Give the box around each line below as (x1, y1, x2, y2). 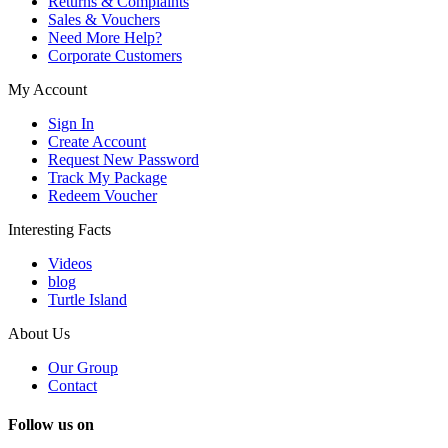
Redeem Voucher (48, 187, 157, 205)
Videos (48, 255, 92, 273)
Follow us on (8, 416, 94, 434)
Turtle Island (48, 291, 127, 309)
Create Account (48, 133, 146, 151)
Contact (48, 377, 97, 395)
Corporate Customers (48, 47, 182, 65)
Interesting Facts (8, 221, 111, 239)
